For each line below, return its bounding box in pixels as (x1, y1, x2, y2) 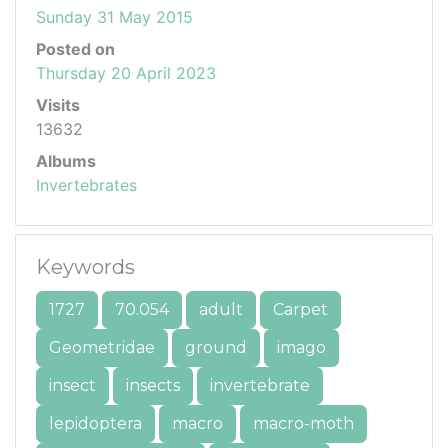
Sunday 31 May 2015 (36, 7, 193, 27)
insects (126, 376, 180, 395)
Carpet (273, 300, 328, 319)
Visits (36, 95, 80, 115)
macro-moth (253, 414, 354, 433)
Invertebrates (36, 175, 137, 195)
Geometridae (49, 338, 155, 357)
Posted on (36, 39, 115, 59)
